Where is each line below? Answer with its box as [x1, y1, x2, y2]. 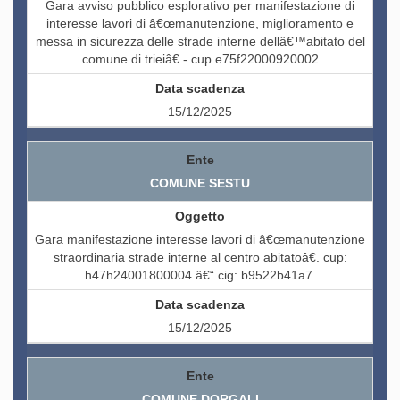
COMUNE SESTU [150, 176, 250, 191]
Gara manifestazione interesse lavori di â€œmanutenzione [35, 232, 365, 247]
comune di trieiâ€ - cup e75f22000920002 [81, 52, 319, 67]
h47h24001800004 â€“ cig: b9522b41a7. [84, 268, 316, 283]
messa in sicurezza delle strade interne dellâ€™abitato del [35, 34, 365, 49]
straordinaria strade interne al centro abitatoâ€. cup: [53, 250, 347, 265]
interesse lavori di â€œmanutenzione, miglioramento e [46, 16, 354, 31]
